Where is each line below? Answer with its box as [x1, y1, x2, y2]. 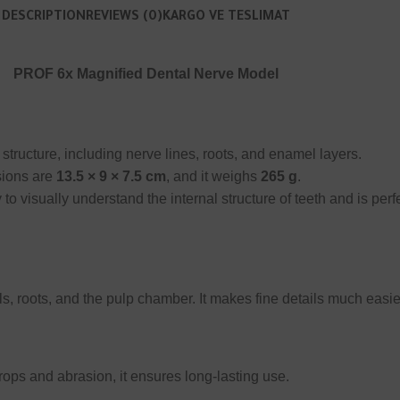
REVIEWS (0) [85, 11, 162, 25]
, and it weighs [166, 169, 261, 184]
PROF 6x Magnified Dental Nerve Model [12, 66, 279, 81]
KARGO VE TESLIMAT [162, 11, 290, 25]
